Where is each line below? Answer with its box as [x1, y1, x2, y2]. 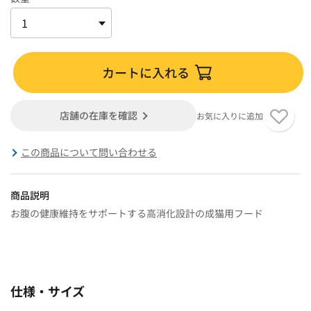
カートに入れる [102, 62, 190, 81]
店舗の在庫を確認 [60, 108, 138, 122]
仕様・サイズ [10, 281, 85, 300]
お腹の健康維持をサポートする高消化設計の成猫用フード [10, 205, 263, 220]
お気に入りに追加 [196, 109, 263, 121]
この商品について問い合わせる [21, 144, 157, 159]
